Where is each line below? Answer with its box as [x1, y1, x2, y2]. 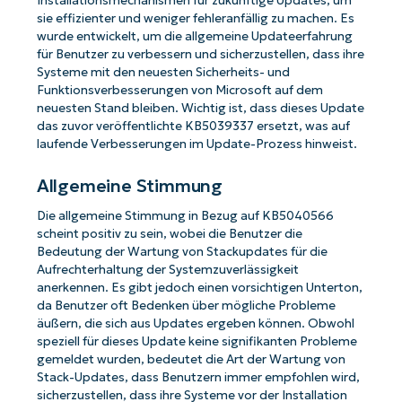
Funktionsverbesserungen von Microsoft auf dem [36, 83, 323, 99]
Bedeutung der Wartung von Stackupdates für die [36, 244, 328, 260]
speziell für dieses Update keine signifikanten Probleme [36, 334, 357, 350]
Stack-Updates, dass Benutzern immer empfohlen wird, [36, 370, 360, 386]
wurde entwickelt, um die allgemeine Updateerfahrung [36, 29, 353, 45]
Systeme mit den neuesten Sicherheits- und [36, 65, 290, 81]
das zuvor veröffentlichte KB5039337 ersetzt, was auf [36, 118, 350, 135]
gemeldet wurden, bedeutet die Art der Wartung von [36, 352, 345, 368]
